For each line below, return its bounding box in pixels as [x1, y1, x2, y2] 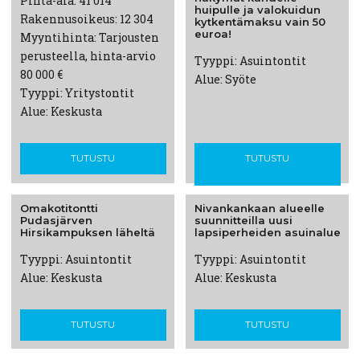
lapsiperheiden [194, 226, 281, 239]
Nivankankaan [194, 202, 276, 215]
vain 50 [281, 15, 325, 29]
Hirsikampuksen [19, 226, 112, 239]
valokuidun [256, 3, 321, 17]
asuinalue [280, 226, 341, 239]
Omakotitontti [19, 202, 98, 215]
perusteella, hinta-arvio [19, 48, 156, 64]
